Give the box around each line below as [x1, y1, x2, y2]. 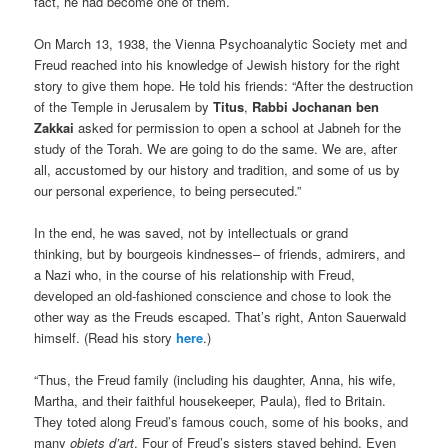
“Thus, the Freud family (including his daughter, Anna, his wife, [34, 370, 397, 390]
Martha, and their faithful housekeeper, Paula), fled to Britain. [34, 391, 387, 411]
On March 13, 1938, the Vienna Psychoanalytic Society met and [34, 34, 408, 54]
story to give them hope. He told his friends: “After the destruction [34, 76, 414, 96]
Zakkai [34, 118, 75, 138]
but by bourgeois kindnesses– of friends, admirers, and [87, 244, 406, 264]
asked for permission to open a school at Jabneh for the [74, 118, 402, 138]
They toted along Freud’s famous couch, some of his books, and [34, 412, 409, 432]
